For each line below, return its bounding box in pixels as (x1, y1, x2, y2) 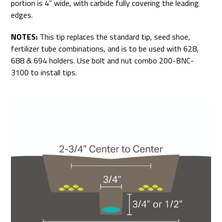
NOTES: (11, 31, 38, 43)
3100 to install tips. (11, 66, 77, 79)
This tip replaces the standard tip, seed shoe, (38, 31, 191, 43)
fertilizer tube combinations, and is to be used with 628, (11, 43, 199, 55)
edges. (11, 9, 33, 21)
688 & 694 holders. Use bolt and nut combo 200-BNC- (11, 55, 194, 67)
